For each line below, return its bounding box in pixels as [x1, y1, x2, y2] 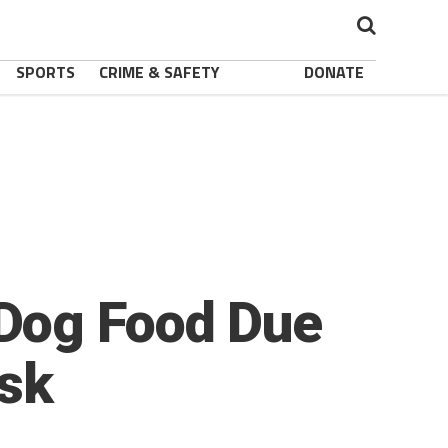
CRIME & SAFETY [99, 60, 220, 84]
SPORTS [16, 60, 75, 84]
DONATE [304, 60, 364, 84]
